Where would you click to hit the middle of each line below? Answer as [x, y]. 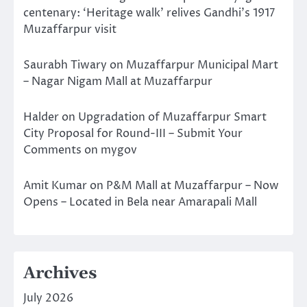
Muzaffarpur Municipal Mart [202, 65]
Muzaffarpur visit [70, 30]
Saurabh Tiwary [65, 65]
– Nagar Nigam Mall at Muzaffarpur [118, 82]
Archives [60, 274]
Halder [41, 118]
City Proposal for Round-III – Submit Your [133, 134]
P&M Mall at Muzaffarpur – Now [193, 186]
